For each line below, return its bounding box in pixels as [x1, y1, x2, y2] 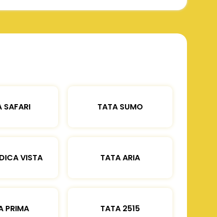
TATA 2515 [100, 202, 140, 214]
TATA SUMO [97, 101, 143, 112]
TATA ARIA [100, 152, 140, 163]
